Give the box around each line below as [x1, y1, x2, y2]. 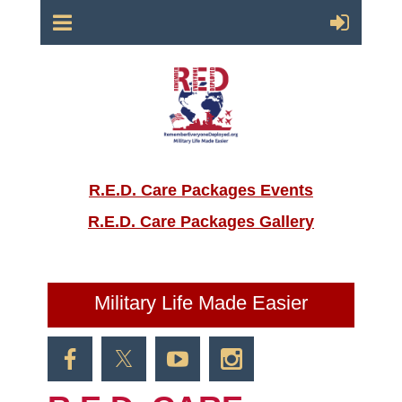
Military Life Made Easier [93, 291, 308, 314]
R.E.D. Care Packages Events [88, 180, 313, 199]
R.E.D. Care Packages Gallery [87, 212, 314, 231]
